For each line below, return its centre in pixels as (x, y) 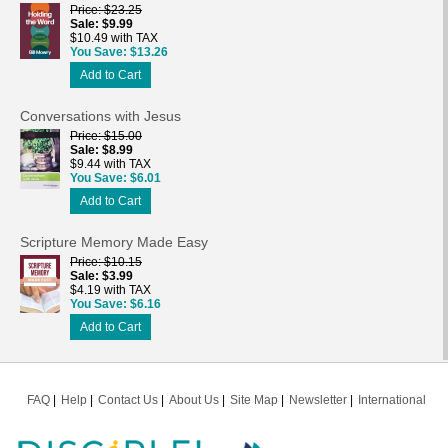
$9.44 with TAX (110, 163)
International (392, 399)
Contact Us (128, 399)
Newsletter (318, 399)
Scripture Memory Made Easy (114, 241)
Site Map (254, 399)
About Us (194, 399)
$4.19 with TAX (110, 289)
